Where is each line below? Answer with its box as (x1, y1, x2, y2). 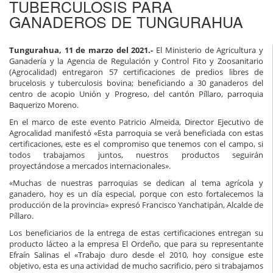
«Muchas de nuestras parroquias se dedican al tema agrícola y (9, 177, 263, 189)
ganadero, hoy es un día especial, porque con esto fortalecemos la (9, 188, 263, 200)
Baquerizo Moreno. (9, 99, 79, 111)
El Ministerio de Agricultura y (156, 44, 264, 56)
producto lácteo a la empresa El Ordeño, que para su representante (9, 238, 263, 250)
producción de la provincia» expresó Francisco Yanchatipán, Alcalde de (9, 199, 263, 211)
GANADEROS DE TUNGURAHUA (9, 10, 243, 33)
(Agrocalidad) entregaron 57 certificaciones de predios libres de (9, 66, 263, 78)
